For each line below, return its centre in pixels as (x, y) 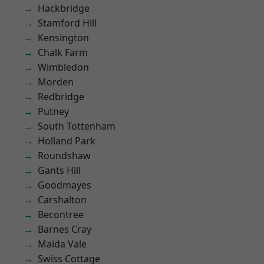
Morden (56, 82)
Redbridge (61, 97)
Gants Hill (59, 170)
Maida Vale (62, 244)
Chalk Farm (63, 52)
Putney (53, 111)
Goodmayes (65, 185)
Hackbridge (64, 8)
